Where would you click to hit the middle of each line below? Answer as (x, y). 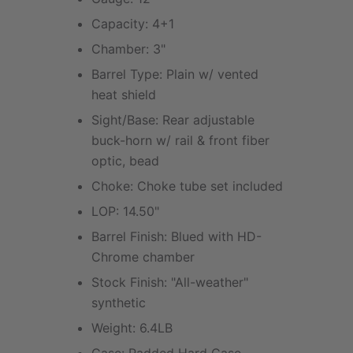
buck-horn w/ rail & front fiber (180, 141)
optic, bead (125, 161)
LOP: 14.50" (125, 212)
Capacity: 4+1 (133, 24)
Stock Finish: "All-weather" (170, 282)
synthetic (119, 303)
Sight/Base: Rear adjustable (173, 120)
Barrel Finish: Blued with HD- (176, 237)
